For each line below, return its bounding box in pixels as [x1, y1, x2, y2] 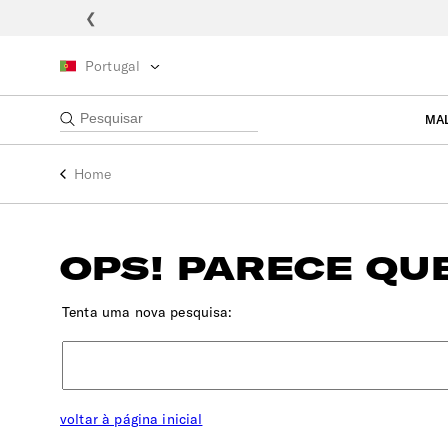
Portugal [85, 56, 141, 75]
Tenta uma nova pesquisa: [62, 302, 233, 321]
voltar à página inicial [60, 409, 203, 428]
